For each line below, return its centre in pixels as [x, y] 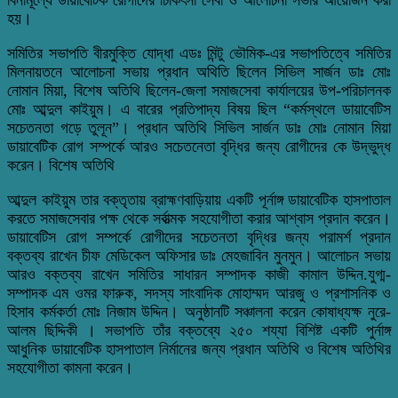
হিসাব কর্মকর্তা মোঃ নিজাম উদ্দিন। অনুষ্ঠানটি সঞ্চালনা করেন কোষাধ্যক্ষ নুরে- [199, 311]
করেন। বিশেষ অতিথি [61, 165]
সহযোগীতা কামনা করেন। [70, 367]
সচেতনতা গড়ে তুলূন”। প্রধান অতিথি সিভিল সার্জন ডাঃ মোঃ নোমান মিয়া [199, 127]
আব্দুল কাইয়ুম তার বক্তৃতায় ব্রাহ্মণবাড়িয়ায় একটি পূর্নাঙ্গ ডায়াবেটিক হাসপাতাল [199, 199]
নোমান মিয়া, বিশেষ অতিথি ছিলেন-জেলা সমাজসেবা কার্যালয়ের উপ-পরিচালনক [199, 90]
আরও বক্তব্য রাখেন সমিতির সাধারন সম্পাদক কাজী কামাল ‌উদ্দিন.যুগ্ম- [199, 274]
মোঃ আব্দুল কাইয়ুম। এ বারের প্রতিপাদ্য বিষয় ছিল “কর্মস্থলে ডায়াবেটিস [199, 109]
